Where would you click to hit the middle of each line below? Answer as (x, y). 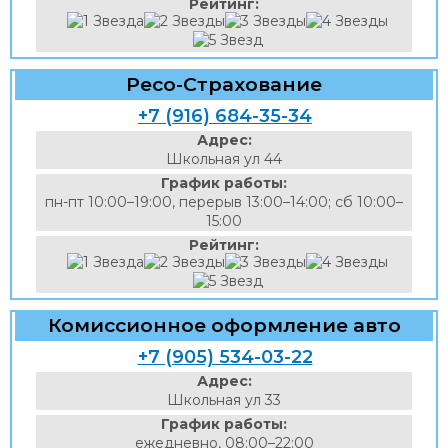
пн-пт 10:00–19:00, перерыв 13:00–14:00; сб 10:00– (224, 202)
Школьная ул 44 (224, 159)
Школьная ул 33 (224, 400)
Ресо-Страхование (224, 84)
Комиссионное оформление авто (224, 325)
